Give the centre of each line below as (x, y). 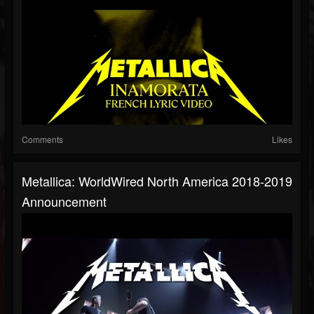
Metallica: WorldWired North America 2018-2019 (157, 181)
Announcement (64, 202)
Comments (42, 139)
